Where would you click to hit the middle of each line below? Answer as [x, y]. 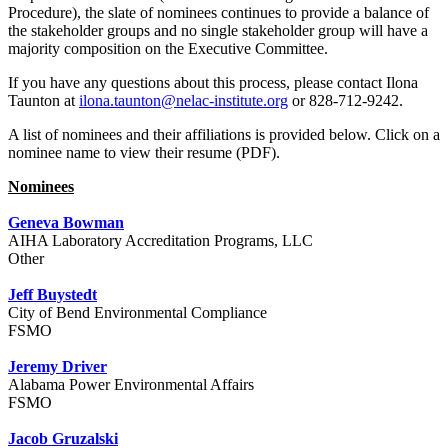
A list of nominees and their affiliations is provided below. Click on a [224, 135]
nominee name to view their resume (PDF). [144, 153]
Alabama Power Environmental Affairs [131, 385]
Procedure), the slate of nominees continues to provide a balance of [218, 13]
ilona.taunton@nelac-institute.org [183, 101]
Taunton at [43, 101]
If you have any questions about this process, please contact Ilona [213, 83]
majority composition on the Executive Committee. [168, 49]
